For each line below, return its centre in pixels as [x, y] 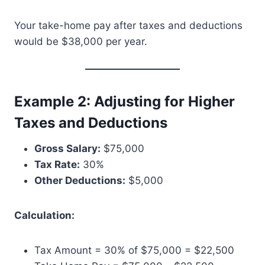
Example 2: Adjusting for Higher [125, 102]
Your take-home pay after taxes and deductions [128, 26]
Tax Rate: [57, 165]
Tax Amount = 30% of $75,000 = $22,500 [134, 251]
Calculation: [44, 216]
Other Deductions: [80, 181]
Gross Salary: [67, 149]
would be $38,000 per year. [81, 42]
